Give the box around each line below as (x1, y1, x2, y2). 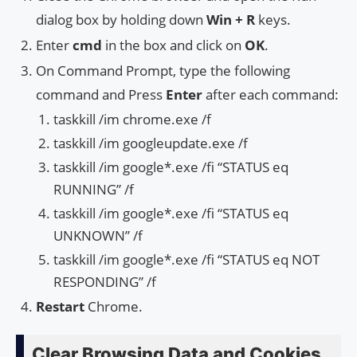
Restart (36, 296, 88, 316)
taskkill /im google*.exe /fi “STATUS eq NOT (53, 249, 320, 269)
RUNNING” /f (53, 179, 134, 198)
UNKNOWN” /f (53, 226, 143, 245)
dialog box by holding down (36, 10, 206, 29)
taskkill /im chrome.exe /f (53, 109, 211, 128)
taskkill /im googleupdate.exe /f (53, 133, 248, 152)
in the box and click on (105, 35, 245, 54)
